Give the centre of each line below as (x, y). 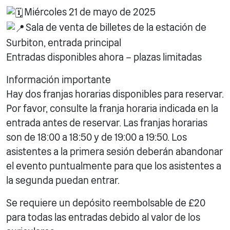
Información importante (59, 80)
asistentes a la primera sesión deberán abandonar (114, 151)
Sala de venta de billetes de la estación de (116, 27)
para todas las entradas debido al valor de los (103, 217)
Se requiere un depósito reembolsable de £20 (106, 203)
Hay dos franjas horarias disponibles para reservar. (115, 94)
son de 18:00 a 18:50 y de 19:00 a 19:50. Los (97, 137)
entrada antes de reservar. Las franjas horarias (107, 123)
